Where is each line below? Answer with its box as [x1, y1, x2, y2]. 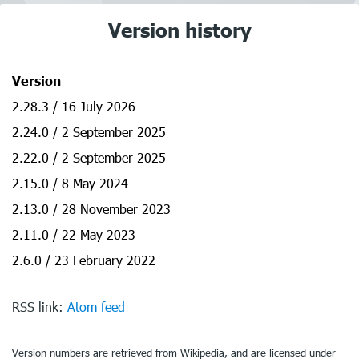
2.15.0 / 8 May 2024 [12, 175, 128, 192]
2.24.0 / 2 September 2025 [12, 123, 166, 140]
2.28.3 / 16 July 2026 [12, 98, 135, 115]
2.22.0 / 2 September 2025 [12, 149, 166, 166]
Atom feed [67, 298, 125, 315]
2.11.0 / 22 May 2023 [12, 226, 135, 243]
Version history [107, 18, 252, 42]
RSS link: [12, 298, 67, 315]
